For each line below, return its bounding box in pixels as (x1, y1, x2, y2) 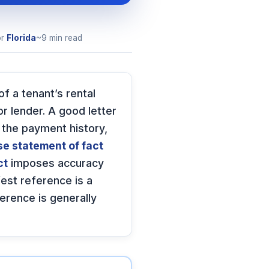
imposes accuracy (8, 156, 104, 169)
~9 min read (36, 32, 82, 43)
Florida (7, 32, 36, 43)
